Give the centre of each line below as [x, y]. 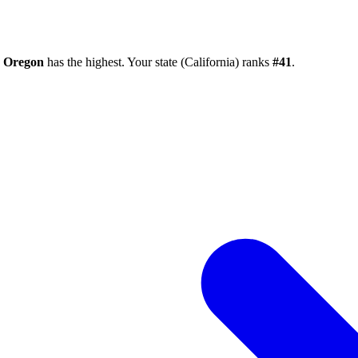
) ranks [254, 62]
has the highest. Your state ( [114, 62]
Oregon [24, 62]
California [210, 62]
